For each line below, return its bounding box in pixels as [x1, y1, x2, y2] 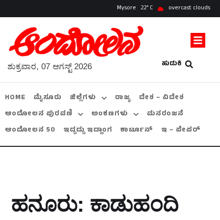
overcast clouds [168, 3, 210, 13]
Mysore [117, 3, 136, 13]
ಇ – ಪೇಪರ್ [161, 125, 201, 137]
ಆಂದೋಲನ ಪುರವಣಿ [5, 109, 73, 120]
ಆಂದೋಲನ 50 [5, 125, 55, 137]
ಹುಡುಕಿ [161, 59, 182, 70]
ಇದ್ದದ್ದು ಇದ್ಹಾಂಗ [63, 125, 112, 137]
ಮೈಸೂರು [33, 92, 62, 104]
